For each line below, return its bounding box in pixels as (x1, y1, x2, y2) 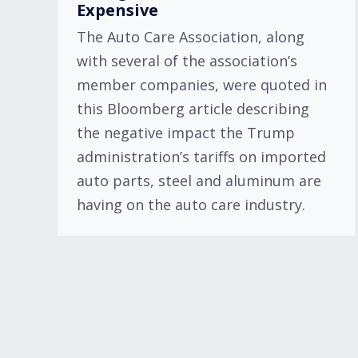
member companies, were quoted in (77, 75, 327, 94)
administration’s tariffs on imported (77, 147, 326, 166)
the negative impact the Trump (77, 123, 295, 142)
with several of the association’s (77, 51, 297, 70)
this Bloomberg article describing (77, 99, 309, 118)
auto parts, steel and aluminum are (77, 171, 321, 190)
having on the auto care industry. (77, 195, 305, 214)
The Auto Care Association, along (77, 27, 304, 46)
